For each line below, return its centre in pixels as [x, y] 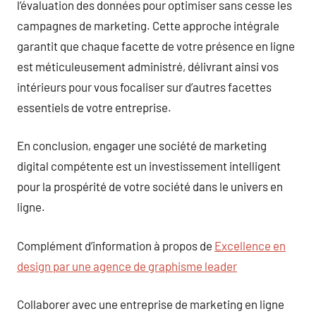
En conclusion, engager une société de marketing [142, 145]
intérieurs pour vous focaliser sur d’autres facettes [144, 86]
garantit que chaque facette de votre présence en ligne [156, 45]
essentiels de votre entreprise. [94, 107]
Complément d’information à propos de [116, 245]
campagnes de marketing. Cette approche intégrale [148, 25]
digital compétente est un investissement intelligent [149, 166]
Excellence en [250, 245]
